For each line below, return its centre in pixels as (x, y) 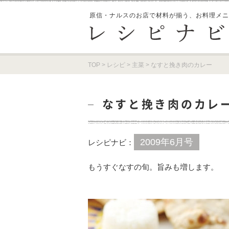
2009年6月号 (167, 142)
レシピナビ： (111, 142)
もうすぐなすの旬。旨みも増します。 (153, 167)
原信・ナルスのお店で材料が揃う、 (143, 15)
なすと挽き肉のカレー (181, 65)
